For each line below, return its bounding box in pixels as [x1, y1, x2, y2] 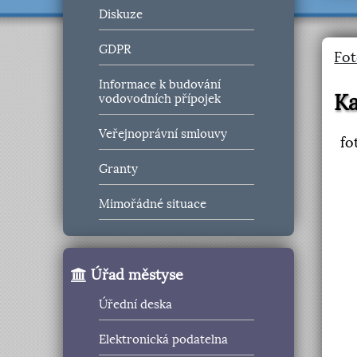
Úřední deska [99, 297, 173, 312]
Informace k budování [99, 77, 222, 92]
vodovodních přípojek [99, 92, 222, 107]
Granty [99, 162, 139, 177]
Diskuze [99, 7, 143, 22]
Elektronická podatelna [99, 332, 229, 347]
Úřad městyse [87, 265, 184, 284]
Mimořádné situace [99, 197, 207, 212]
